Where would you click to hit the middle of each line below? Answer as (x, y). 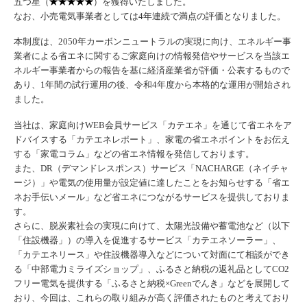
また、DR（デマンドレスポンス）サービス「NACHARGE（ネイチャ (151, 169)
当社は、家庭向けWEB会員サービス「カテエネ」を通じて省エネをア (153, 125)
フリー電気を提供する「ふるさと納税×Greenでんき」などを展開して (152, 284)
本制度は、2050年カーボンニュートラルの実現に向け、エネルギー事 (152, 42)
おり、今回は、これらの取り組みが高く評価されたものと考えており (152, 298)
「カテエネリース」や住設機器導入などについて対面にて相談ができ (152, 255)
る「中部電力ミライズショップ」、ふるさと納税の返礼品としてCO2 (151, 269)
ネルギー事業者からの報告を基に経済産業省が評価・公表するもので (152, 71)
